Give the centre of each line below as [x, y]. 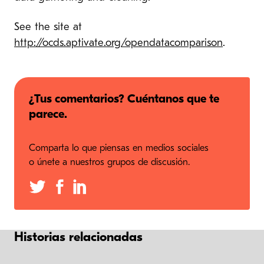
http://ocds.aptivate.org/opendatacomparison [118, 44]
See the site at [48, 28]
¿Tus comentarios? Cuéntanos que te [124, 100]
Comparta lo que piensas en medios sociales [119, 149]
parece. [48, 115]
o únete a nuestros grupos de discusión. [110, 163]
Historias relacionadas [78, 238]
